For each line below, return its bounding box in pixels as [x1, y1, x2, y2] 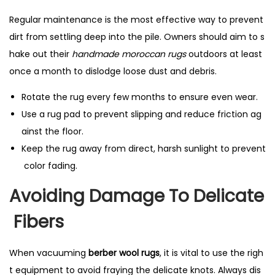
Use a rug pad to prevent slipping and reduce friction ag [21, 107, 261, 120]
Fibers [9, 209, 64, 234]
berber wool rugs [88, 246, 160, 259]
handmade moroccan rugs [72, 47, 186, 60]
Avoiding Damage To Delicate [9, 184, 264, 208]
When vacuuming [9, 246, 88, 259]
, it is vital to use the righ [160, 246, 263, 259]
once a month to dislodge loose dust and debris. [9, 64, 217, 77]
